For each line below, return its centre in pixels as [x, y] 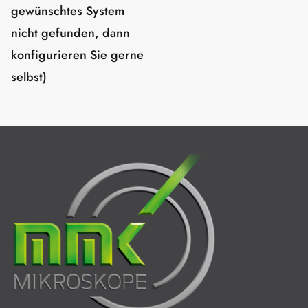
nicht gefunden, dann [70, 33]
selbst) [29, 77]
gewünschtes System [68, 11]
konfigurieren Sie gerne [77, 55]
